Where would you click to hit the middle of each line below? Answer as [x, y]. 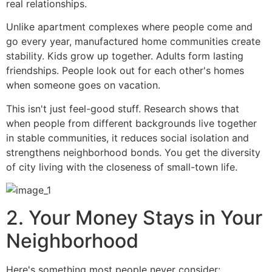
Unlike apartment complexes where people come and [129, 27]
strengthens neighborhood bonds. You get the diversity [133, 152]
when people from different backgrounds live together [131, 123]
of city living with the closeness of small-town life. [122, 167]
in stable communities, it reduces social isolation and [127, 138]
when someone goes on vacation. [83, 85]
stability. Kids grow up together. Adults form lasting [125, 56]
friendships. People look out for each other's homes [125, 71]
